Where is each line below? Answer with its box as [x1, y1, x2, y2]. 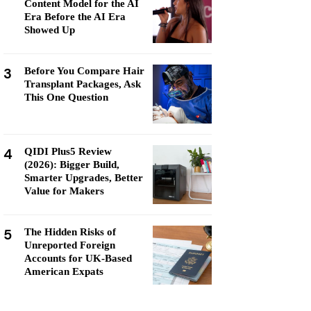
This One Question [24, 92, 108, 103]
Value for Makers [24, 185, 104, 196]
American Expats [24, 266, 103, 277]
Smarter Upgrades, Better [24, 172, 143, 183]
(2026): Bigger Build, [24, 159, 119, 170]
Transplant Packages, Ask [24, 78, 141, 90]
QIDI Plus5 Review [24, 146, 112, 157]
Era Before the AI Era [24, 11, 126, 22]
